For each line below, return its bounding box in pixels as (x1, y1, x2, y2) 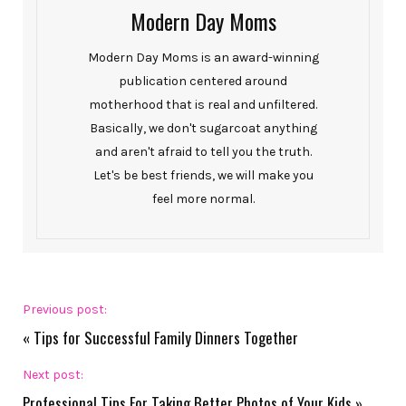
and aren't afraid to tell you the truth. (94, 144, 312, 160)
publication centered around (119, 73, 287, 90)
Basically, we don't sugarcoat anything (89, 121, 317, 137)
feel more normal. (151, 191, 255, 208)
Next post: (23, 367, 83, 383)
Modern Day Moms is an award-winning (87, 50, 319, 66)
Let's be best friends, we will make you (92, 168, 314, 184)
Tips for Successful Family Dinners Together (34, 326, 298, 350)
